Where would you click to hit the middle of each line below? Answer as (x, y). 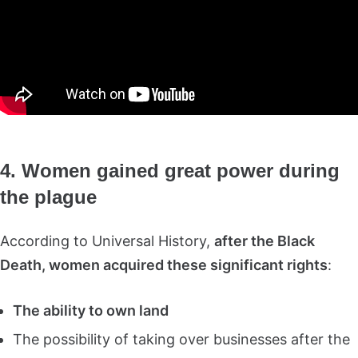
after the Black (265, 241)
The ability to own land (91, 310)
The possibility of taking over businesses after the (181, 339)
